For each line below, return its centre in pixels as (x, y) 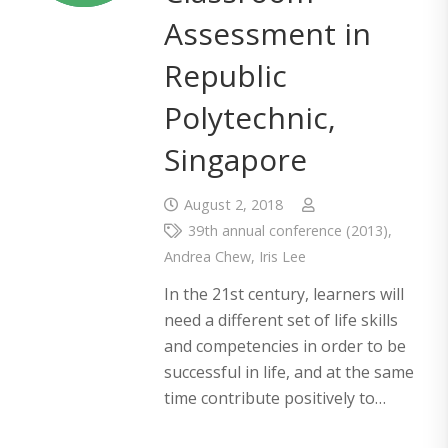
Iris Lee (282, 256)
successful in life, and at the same (289, 372)
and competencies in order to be (285, 346)
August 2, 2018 (233, 204)
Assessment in (267, 33)
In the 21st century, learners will (284, 294)
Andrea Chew (207, 256)
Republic (225, 75)
